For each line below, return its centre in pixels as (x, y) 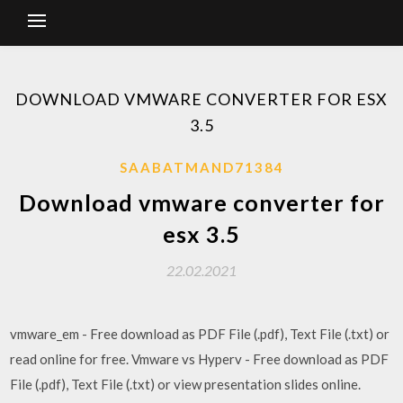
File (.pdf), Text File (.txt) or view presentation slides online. (186, 384)
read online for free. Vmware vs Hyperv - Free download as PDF (200, 359)
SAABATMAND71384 (201, 167)
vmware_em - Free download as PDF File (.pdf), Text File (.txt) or (200, 334)
